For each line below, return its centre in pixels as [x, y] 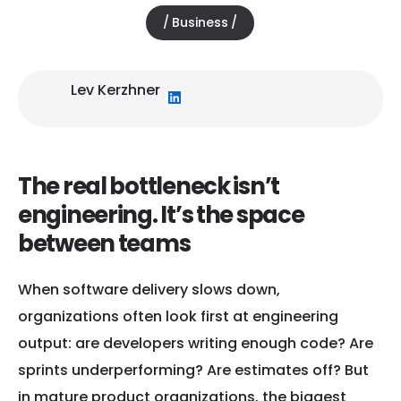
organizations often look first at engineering [178, 317]
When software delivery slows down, [149, 290]
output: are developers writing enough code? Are [196, 344]
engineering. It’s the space [161, 214]
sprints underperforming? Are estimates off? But [193, 371]
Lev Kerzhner [116, 90]
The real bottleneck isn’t [149, 186]
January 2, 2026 [70, 24]
